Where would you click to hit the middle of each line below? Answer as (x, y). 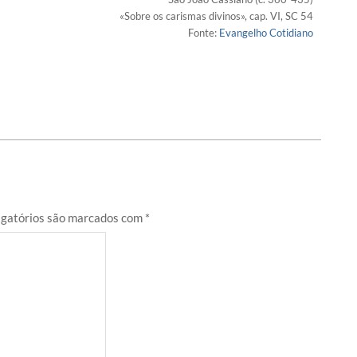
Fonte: (204, 33)
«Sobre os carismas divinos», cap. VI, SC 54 (216, 16)
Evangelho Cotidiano (266, 33)
